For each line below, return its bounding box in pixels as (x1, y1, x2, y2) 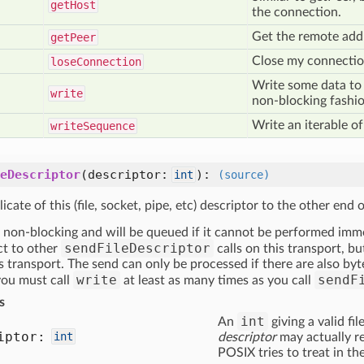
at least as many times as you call (120, 274, 314, 287)
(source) (218, 168, 270, 181)
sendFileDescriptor (64, 240, 210, 256)
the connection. (252, 6, 341, 19)
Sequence (83, 119, 135, 132)
